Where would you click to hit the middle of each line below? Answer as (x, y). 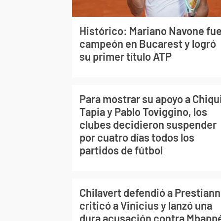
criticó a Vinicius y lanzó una (146, 205)
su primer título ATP (126, 56)
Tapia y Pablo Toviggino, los (143, 111)
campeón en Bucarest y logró (148, 43)
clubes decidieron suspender (148, 124)
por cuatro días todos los (137, 137)
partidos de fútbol (121, 150)
